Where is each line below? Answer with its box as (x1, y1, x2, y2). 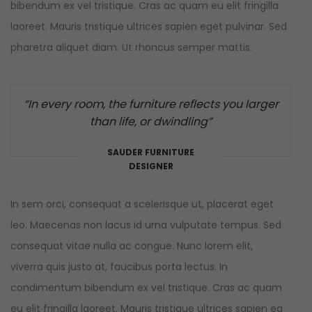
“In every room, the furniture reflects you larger (23, 96, 279, 113)
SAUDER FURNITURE (107, 146, 194, 159)
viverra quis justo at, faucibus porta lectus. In (10, 260, 228, 274)
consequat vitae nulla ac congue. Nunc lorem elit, (10, 239, 253, 253)
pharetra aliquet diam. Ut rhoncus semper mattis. (10, 40, 252, 55)
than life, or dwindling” (90, 114, 212, 130)
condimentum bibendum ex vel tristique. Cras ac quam (10, 281, 282, 295)
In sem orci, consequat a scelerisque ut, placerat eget (10, 197, 274, 212)
